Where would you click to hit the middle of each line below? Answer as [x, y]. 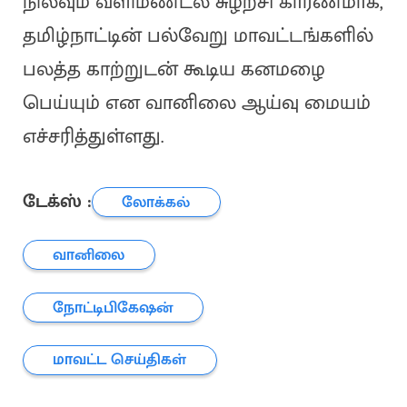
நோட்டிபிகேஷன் [113, 307]
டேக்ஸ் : [57, 202]
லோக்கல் [156, 202]
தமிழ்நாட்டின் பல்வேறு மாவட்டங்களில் [198, 36]
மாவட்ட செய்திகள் [120, 360]
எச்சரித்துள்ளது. [93, 137]
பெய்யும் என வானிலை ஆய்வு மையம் [196, 104]
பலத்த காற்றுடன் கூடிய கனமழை [174, 70]
